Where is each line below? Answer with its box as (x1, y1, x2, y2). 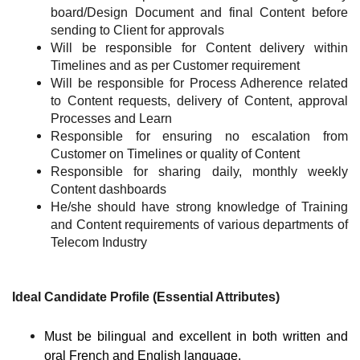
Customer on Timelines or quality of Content (51, 147, 300, 162)
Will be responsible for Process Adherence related (51, 76, 348, 91)
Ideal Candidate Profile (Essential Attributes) (12, 290, 280, 305)
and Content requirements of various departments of (51, 218, 348, 232)
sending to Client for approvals (51, 23, 224, 38)
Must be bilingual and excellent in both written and (44, 329, 348, 344)
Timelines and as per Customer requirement (51, 59, 300, 73)
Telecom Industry (51, 235, 147, 250)
